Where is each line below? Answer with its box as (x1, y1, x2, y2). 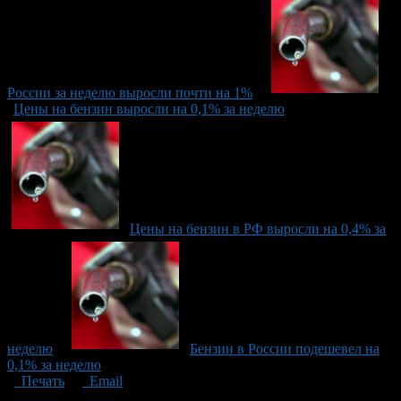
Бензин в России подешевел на (190, 340, 380, 356)
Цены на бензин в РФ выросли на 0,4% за (130, 220, 386, 236)
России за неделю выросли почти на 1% (7, 84, 252, 100)
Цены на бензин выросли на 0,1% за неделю (13, 100, 285, 116)
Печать (14, 372, 64, 388)
